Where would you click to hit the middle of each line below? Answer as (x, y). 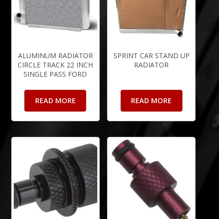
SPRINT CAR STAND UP (151, 56)
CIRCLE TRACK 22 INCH (55, 65)
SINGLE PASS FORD (55, 74)
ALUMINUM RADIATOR (55, 56)
